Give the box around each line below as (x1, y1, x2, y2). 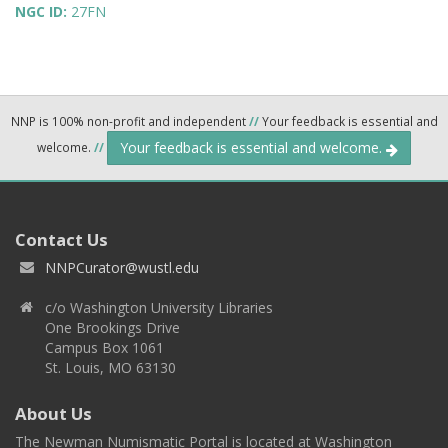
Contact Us (15, 228, 108, 252)
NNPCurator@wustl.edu (45, 258, 199, 278)
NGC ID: (15, 2, 71, 22)
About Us (15, 402, 92, 426)
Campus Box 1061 (45, 338, 164, 358)
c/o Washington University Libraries (45, 298, 273, 318)
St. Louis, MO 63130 (45, 358, 176, 378)
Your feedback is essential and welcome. (120, 138, 386, 158)
